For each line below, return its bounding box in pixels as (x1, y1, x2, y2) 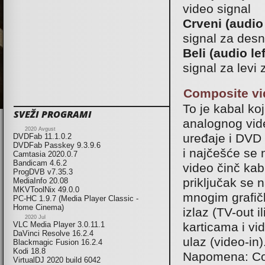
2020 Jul (25, 214, 46, 221)
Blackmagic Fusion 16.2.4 (13, 238, 102, 247)
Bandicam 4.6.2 (13, 159, 67, 168)
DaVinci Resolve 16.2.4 (13, 229, 93, 238)
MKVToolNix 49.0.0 (13, 185, 79, 195)
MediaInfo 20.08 (13, 176, 68, 186)
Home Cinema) (13, 203, 64, 212)
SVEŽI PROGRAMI (14, 108, 92, 121)
